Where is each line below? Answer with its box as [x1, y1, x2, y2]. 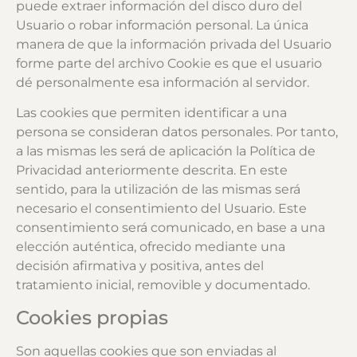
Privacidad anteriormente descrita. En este [16, 163, 288, 178]
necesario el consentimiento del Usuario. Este [16, 201, 307, 217]
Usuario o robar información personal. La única [16, 17, 308, 33]
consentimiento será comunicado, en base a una [16, 220, 325, 236]
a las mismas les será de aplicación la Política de [16, 143, 316, 159]
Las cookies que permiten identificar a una [16, 105, 287, 121]
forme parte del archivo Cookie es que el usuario [16, 55, 322, 71]
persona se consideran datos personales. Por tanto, [16, 124, 338, 140]
